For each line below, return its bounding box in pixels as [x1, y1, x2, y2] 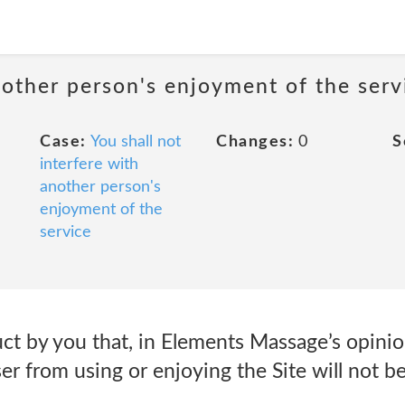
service [40, 224, 91, 240]
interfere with [40, 156, 138, 173]
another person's [40, 179, 161, 195]
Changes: [216, 134, 294, 150]
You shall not [89, 134, 181, 150]
